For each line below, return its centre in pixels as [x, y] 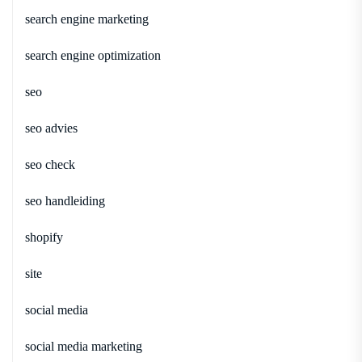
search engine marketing [87, 19]
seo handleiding [65, 200]
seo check [50, 164]
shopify [44, 237]
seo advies [51, 128]
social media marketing [84, 346]
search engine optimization [93, 55]
